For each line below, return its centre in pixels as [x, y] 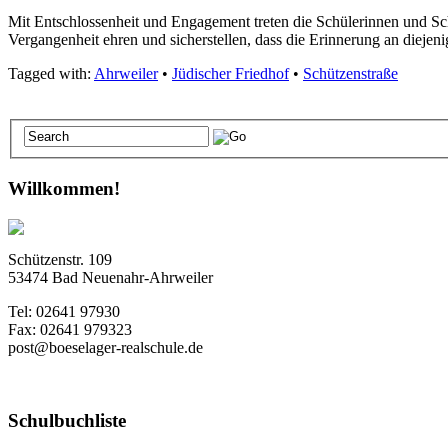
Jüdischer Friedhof [230, 73]
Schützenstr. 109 [60, 259]
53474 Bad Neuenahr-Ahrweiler [110, 277]
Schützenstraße [350, 73]
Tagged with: [51, 73]
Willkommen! [66, 189]
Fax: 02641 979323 [70, 329]
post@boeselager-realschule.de [105, 347]
